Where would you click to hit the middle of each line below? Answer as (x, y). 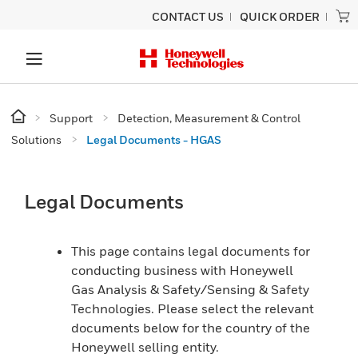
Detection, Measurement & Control (209, 118)
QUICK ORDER (280, 16)
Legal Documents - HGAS (154, 139)
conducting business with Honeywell (183, 270)
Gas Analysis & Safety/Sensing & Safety (191, 289)
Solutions (36, 139)
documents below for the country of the (191, 328)
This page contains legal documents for (191, 251)
